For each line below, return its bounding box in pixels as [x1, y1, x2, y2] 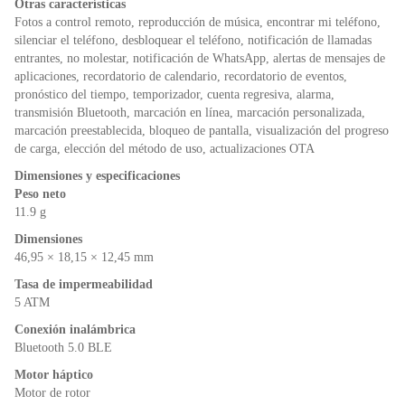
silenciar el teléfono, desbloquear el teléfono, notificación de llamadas [14, 33, 372, 48]
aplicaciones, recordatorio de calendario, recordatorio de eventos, [14, 70, 347, 84]
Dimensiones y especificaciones [14, 169, 180, 184]
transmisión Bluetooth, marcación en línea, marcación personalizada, [14, 106, 365, 120]
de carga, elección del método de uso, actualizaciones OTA [14, 142, 315, 156]
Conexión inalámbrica [14, 323, 136, 337]
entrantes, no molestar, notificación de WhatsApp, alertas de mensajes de [14, 52, 385, 66]
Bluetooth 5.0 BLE [14, 341, 112, 355]
